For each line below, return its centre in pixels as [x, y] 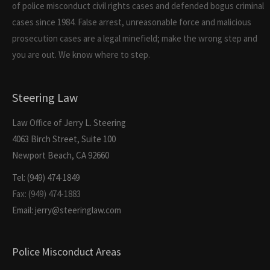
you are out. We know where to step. [81, 55]
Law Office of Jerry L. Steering [69, 123]
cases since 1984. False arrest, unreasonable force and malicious [132, 22]
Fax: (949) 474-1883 [46, 194]
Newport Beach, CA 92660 [61, 155]
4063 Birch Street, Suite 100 [64, 139]
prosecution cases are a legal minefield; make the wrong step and [135, 39]
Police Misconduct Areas [67, 252]
